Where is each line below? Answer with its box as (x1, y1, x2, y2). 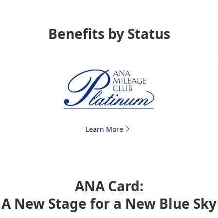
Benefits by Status (48, 24, 170, 43)
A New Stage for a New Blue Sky (1, 194, 217, 213)
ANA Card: (74, 177, 144, 196)
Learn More (85, 125, 123, 134)
